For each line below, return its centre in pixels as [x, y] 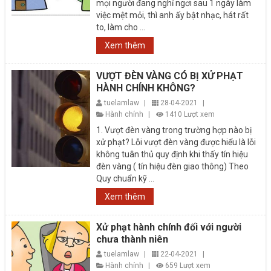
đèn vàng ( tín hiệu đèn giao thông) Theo [173, 166]
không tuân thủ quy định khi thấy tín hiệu [172, 154]
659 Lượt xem [188, 265]
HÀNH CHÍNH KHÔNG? [146, 88]
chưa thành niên [132, 239]
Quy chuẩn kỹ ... [126, 178]
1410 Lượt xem [190, 114]
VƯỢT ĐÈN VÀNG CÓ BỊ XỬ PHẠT [170, 76]
